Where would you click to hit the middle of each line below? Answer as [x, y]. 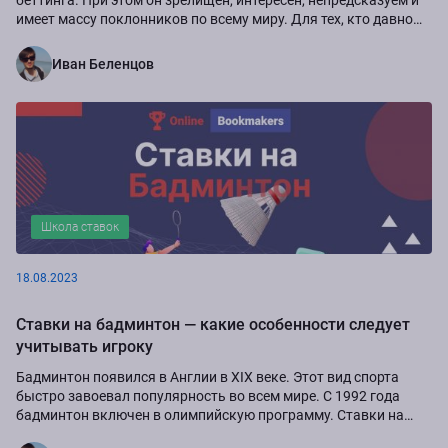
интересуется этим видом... [105, 37]
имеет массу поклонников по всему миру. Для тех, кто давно [214, 18]
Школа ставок [80, 226]
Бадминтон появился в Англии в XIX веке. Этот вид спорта [207, 376]
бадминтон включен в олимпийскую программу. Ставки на [210, 414]
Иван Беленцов [103, 63]
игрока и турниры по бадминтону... [131, 433]
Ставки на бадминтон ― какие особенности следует [213, 324]
